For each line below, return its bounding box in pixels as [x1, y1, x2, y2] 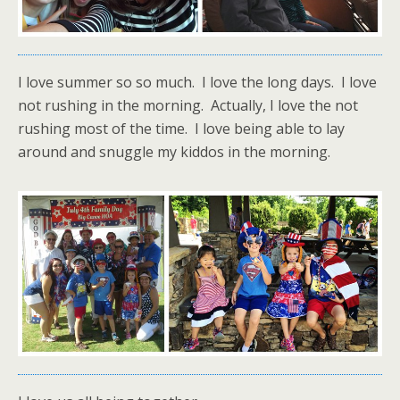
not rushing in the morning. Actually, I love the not [18, 95, 358, 115]
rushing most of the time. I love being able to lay [18, 118, 345, 138]
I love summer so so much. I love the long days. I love [18, 71, 377, 92]
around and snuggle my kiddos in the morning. [18, 141, 330, 162]
